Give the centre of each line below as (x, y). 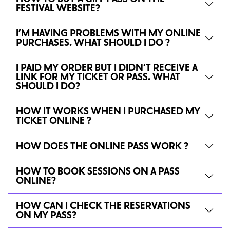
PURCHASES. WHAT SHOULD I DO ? (93, 43)
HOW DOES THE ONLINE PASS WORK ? (102, 146)
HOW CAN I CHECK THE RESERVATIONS (103, 206)
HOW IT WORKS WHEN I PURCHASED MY (108, 111)
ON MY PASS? (46, 215)
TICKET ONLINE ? (54, 121)
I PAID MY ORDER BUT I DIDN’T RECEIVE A (107, 68)
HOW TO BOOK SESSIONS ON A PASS (98, 171)
